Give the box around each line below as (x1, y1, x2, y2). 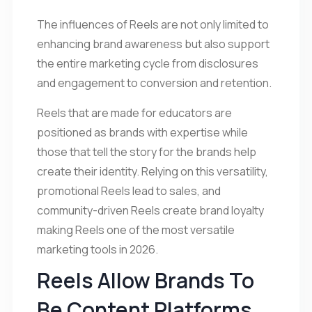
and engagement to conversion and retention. (37, 75, 272, 91)
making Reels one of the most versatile (37, 221, 235, 237)
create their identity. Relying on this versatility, (37, 163, 268, 179)
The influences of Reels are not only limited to (37, 16, 269, 32)
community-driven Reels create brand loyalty (37, 202, 264, 218)
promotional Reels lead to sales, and (37, 182, 221, 198)
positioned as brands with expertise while (37, 124, 248, 140)
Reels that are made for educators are (37, 104, 232, 120)
